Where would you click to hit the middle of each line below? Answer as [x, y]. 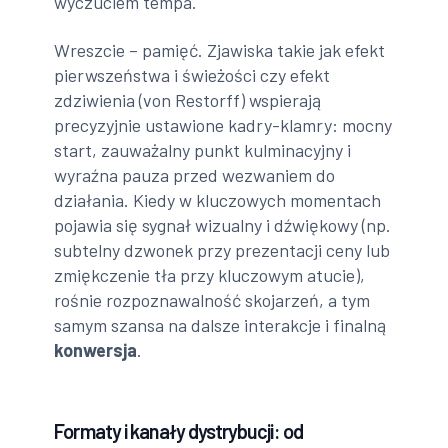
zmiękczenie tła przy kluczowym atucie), [210, 274]
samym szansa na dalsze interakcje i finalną [220, 324]
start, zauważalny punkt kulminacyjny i [203, 149]
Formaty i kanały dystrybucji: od [178, 430]
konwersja [96, 349]
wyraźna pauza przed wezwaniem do [195, 174]
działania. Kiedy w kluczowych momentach [218, 199]
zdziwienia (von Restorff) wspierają [188, 99]
